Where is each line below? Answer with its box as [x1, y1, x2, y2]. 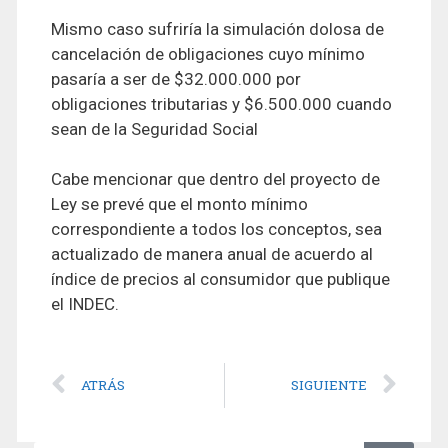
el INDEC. [51, 294, 119, 315]
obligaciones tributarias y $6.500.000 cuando [51, 93, 392, 114]
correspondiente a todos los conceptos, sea [51, 219, 382, 240]
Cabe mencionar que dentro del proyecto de [51, 169, 380, 190]
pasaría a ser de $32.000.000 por [51, 68, 301, 89]
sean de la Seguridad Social [51, 118, 258, 139]
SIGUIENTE [291, 376, 367, 395]
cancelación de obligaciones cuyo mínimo [51, 43, 365, 64]
